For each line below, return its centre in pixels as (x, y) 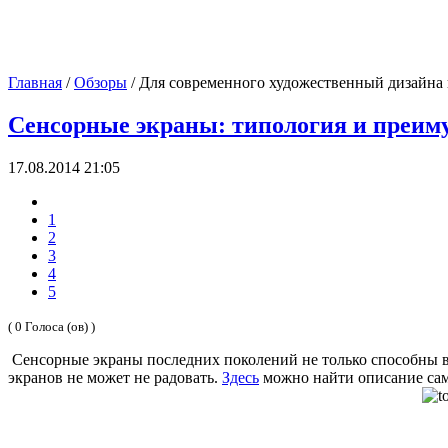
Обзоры (100, 82)
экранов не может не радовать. (115, 377)
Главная (35, 82)
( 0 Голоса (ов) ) (51, 326)
